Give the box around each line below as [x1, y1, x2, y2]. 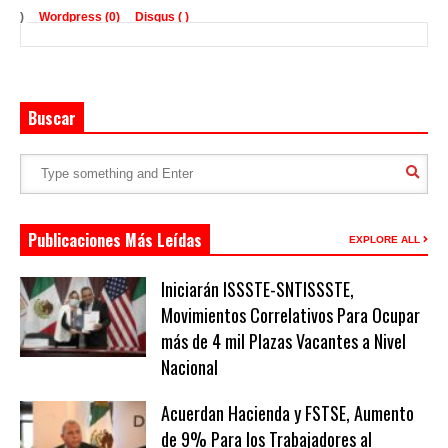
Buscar [28, 105, 76, 130]
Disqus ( [135, 9, 182, 24]
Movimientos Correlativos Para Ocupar [160, 301, 420, 328]
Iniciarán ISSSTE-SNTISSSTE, [160, 275, 354, 302]
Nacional [160, 353, 218, 380]
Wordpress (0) [39, 9, 123, 24]
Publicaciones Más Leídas [28, 227, 202, 252]
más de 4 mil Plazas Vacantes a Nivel [160, 327, 406, 354]
